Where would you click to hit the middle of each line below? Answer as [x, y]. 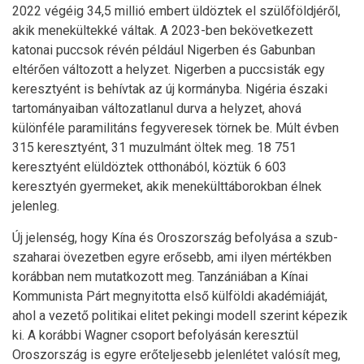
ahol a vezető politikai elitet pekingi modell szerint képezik [180, 316]
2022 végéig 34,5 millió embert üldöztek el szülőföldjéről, [176, 11]
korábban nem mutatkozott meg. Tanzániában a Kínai [160, 277]
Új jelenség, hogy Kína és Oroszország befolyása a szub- [175, 238]
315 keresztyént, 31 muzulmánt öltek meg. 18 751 [154, 147]
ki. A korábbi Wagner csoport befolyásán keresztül [155, 335]
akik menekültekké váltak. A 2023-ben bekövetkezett [162, 30]
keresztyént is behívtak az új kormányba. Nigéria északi [170, 89]
